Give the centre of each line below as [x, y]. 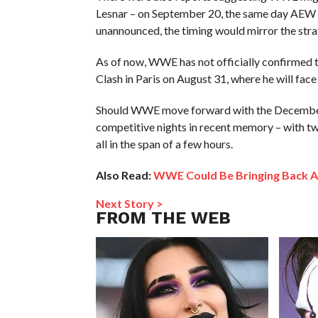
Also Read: [123, 175]
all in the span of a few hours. [164, 143]
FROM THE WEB [163, 218]
